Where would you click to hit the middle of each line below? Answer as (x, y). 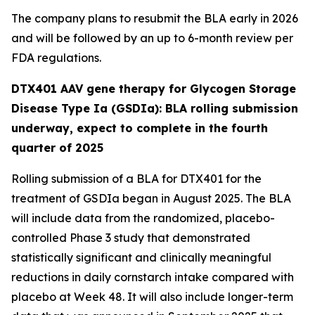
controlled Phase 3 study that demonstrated (131, 238)
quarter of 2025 (57, 148)
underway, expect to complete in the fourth (140, 128)
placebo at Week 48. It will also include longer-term (152, 297)
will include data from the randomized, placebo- (143, 218)
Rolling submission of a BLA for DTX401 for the (136, 179)
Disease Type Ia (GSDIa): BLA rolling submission (155, 108)
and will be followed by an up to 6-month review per (152, 38)
